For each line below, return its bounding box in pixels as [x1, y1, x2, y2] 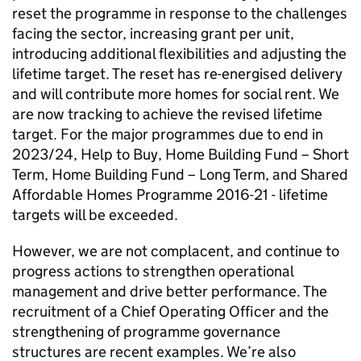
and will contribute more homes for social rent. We [12, 85, 339, 103]
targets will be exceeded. [12, 205, 178, 224]
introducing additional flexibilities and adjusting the [12, 44, 346, 63]
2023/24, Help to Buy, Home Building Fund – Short [12, 145, 349, 164]
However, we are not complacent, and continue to [12, 242, 339, 260]
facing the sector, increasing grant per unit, [12, 24, 294, 43]
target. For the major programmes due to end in [12, 125, 323, 143]
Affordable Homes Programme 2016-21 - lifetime [12, 185, 328, 204]
